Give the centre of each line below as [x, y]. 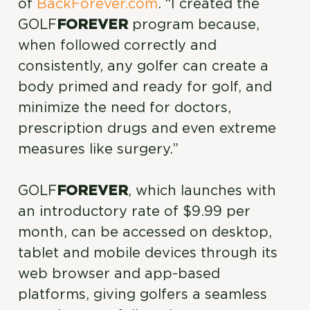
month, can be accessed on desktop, [145, 232]
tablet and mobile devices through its [148, 253]
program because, [194, 25]
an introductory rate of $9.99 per [135, 212]
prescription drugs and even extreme [147, 129]
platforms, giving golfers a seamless [143, 295]
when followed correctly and [118, 46]
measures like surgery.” [99, 149]
